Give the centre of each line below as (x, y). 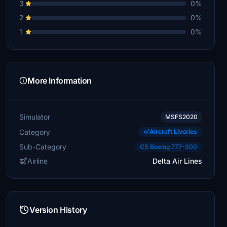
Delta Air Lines (177, 161)
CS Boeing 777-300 (168, 147)
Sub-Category (43, 146)
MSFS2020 (181, 117)
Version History (58, 210)
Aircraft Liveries (173, 131)
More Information (60, 81)
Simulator (35, 117)
